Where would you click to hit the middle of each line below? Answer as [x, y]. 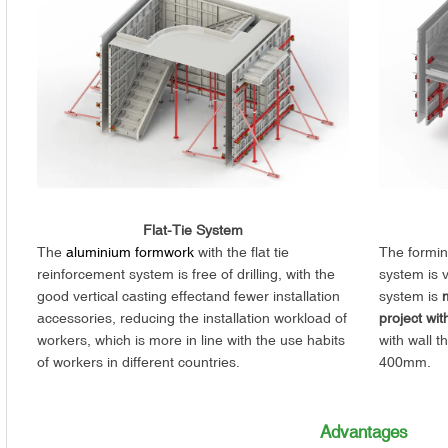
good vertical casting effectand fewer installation [189, 295]
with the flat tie [242, 251]
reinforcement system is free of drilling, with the [186, 273]
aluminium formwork [130, 251]
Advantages [364, 431]
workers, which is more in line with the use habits [191, 339]
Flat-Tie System [193, 229]
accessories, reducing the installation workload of [192, 317]
